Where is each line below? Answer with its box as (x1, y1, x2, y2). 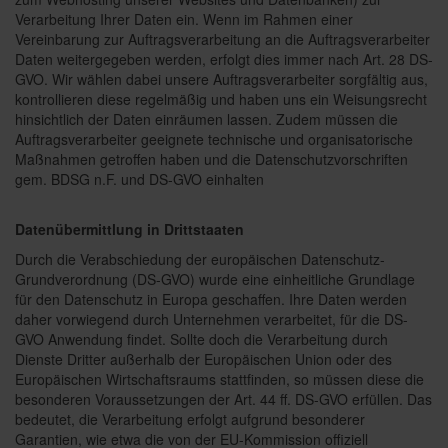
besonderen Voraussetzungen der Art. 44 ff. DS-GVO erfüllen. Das (15, 389, 432, 409)
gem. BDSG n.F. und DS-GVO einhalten (15, 169, 264, 189)
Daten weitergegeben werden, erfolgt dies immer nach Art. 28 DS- (15, 49, 433, 69)
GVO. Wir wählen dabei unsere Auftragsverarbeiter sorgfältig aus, (15, 69, 428, 89)
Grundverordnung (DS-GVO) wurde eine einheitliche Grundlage (15, 269, 415, 289)
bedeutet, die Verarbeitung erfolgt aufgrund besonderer (15, 409, 365, 429)
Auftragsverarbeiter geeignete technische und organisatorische (15, 129, 413, 149)
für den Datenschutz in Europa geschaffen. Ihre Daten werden (15, 289, 407, 309)
